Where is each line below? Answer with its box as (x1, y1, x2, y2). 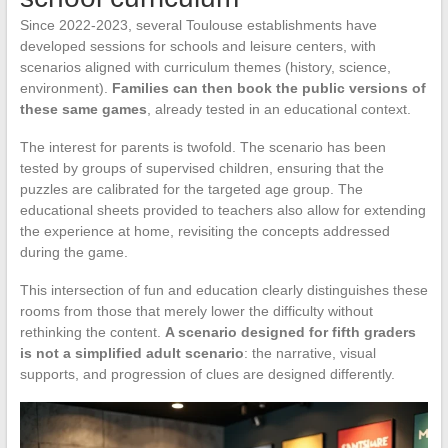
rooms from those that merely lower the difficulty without (19, 303, 373, 320)
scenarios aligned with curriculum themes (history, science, (19, 59, 391, 76)
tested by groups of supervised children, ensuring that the (19, 160, 384, 177)
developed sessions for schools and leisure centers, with (19, 38, 376, 55)
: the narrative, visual (243, 345, 376, 362)
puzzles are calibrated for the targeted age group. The (19, 181, 363, 198)
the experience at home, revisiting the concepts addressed (19, 223, 390, 240)
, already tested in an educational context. (146, 101, 411, 118)
